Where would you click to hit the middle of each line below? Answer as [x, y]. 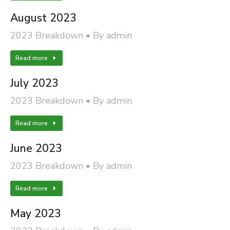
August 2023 [43, 18]
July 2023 [34, 83]
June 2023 [36, 148]
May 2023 [36, 214]
